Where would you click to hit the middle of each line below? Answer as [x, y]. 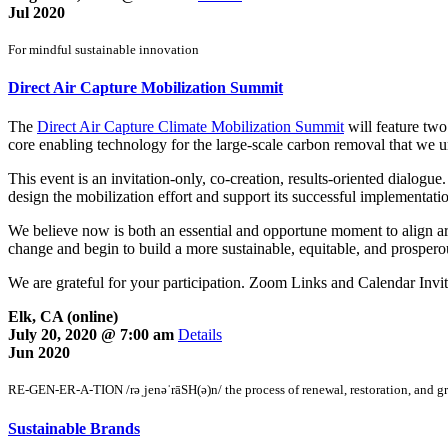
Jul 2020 [36, 12]
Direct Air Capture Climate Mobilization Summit [190, 127]
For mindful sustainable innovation [103, 49]
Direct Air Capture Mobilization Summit [145, 88]
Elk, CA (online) [63, 317]
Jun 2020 [39, 353]
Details [200, 335]
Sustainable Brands [74, 428]
